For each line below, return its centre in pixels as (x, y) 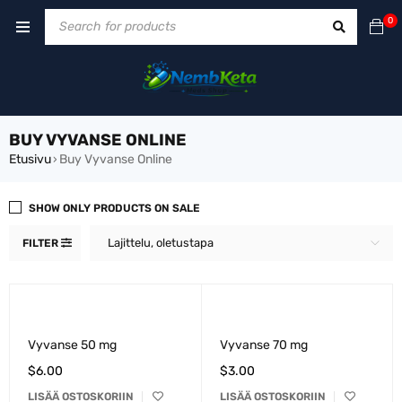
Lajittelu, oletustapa (161, 242)
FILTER (40, 243)
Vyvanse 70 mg (263, 345)
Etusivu (30, 159)
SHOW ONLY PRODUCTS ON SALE (114, 208)
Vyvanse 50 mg (72, 345)
